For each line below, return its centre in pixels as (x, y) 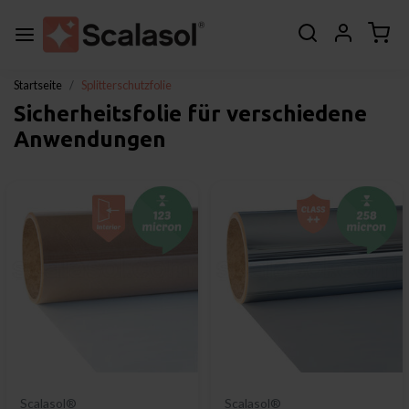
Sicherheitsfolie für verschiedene (190, 113)
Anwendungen (90, 139)
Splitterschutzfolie (126, 84)
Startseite (38, 84)
